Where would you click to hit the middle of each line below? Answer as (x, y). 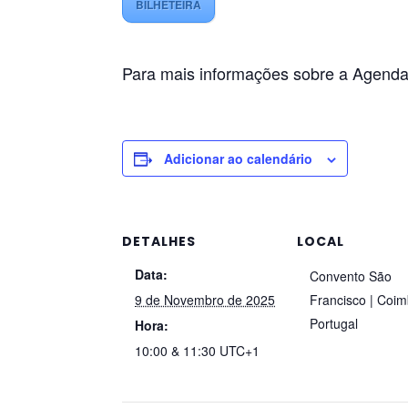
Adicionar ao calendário (239, 158)
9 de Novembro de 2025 (205, 300)
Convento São (351, 276)
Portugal (334, 323)
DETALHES (159, 241)
